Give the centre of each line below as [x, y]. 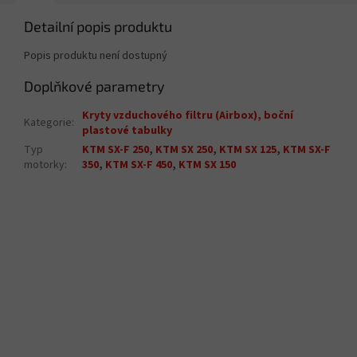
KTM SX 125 [248, 150]
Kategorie [48, 123]
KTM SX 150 [207, 165]
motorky [44, 165]
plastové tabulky [127, 131]
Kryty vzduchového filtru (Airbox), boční [188, 116]
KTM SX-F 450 [139, 165]
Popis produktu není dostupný [96, 56]
